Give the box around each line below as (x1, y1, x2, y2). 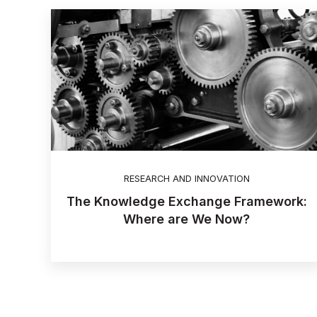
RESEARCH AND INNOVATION (123, 173, 250, 185)
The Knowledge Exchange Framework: (66, 194, 307, 209)
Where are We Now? (123, 212, 250, 227)
